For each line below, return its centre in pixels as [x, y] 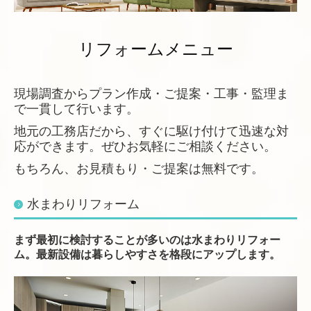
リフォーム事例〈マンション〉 [91, 25]
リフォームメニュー [155, 49]
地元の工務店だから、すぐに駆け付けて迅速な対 [151, 132]
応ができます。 [58, 147]
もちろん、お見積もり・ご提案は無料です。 [139, 169]
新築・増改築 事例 [65, 56]
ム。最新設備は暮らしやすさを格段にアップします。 [147, 255]
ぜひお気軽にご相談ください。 [189, 147]
